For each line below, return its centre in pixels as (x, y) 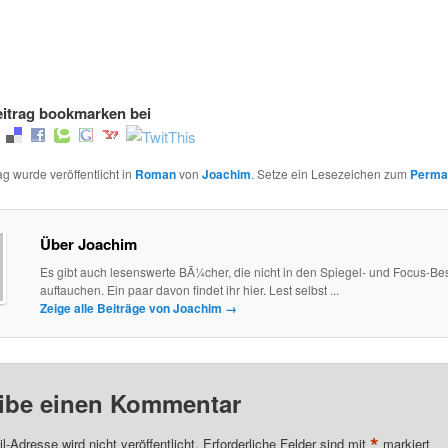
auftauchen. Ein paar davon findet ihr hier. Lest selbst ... (189, 290)
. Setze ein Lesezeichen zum (330, 173)
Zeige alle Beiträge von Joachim (132, 308)
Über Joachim (88, 244)
